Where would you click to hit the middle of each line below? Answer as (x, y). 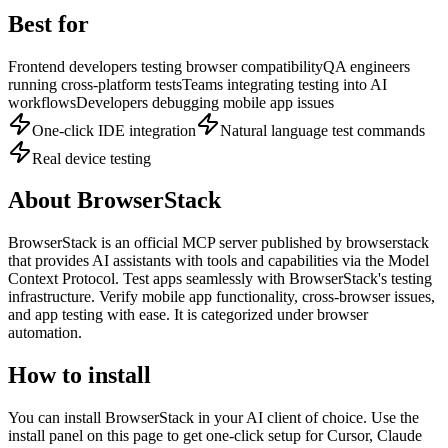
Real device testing (91, 158)
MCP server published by (262, 243)
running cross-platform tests (95, 84)
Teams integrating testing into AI (284, 84)
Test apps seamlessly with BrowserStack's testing (277, 279)
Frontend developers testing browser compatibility (165, 66)
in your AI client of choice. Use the (306, 418)
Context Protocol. (63, 279)
